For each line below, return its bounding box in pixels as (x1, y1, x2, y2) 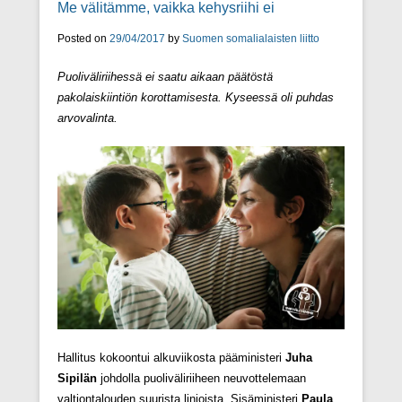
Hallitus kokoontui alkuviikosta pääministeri (57, 351, 285, 365)
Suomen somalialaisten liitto (182, 32, 319, 46)
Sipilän (57, 371, 97, 386)
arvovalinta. (57, 111, 118, 126)
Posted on (57, 32, 109, 46)
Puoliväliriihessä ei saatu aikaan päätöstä (57, 70, 273, 84)
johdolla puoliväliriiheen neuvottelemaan (97, 371, 306, 386)
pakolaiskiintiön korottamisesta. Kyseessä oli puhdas (57, 91, 334, 105)
